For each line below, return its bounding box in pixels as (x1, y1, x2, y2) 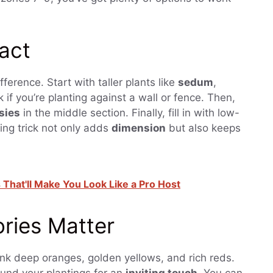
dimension (112, 121, 166, 134)
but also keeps (166, 121, 241, 134)
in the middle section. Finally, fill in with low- (20, 106, 239, 119)
